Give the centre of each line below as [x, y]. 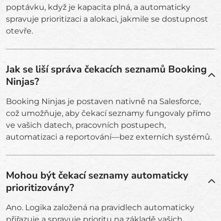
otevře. [19, 31]
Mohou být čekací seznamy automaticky [97, 175]
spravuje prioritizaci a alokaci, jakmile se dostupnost [107, 19]
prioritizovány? [40, 188]
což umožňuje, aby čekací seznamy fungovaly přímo [108, 113]
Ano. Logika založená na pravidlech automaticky [100, 207]
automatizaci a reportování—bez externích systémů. [109, 137]
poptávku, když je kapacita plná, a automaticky [98, 7]
